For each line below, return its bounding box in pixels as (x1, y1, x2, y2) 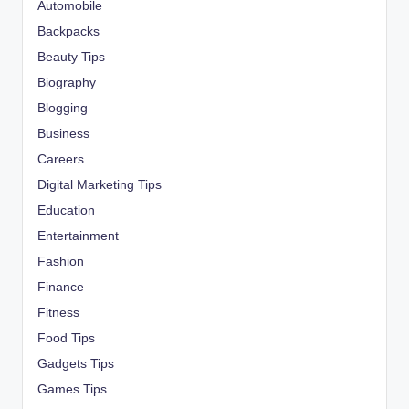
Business (37, 127, 89, 142)
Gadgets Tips (37, 357, 114, 372)
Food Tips (37, 331, 95, 346)
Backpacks (37, 25, 100, 39)
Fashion (37, 255, 84, 269)
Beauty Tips (37, 50, 105, 65)
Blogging (37, 101, 88, 116)
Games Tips (37, 383, 107, 397)
